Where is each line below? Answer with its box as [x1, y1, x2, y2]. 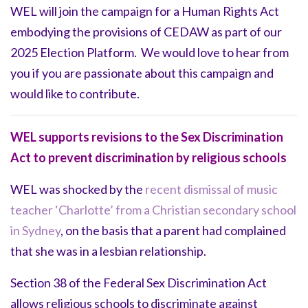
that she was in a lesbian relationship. [10, 243, 206, 258]
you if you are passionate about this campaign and [10, 65, 274, 80]
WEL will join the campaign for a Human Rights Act [10, 3, 279, 19]
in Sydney [10, 222, 60, 238]
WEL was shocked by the [10, 181, 145, 197]
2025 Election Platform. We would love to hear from [10, 44, 289, 60]
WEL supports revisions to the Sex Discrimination [10, 129, 283, 144]
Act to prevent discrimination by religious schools [10, 149, 287, 165]
